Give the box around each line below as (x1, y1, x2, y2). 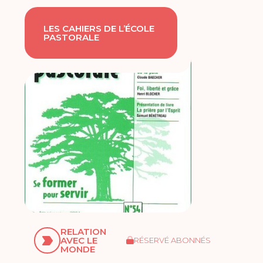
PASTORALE (43, 32, 100, 43)
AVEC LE (60, 235, 98, 247)
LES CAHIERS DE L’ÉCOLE (43, 23, 155, 35)
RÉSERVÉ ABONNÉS (133, 235, 211, 245)
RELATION (60, 226, 107, 238)
